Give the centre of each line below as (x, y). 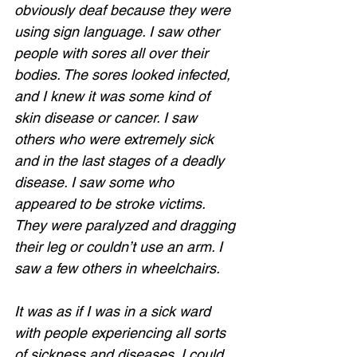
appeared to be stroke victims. (112, 204)
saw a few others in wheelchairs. (121, 268)
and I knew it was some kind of (114, 96)
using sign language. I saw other (119, 31)
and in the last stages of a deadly (121, 161)
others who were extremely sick (116, 139)
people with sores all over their (113, 53)
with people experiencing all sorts (122, 333)
